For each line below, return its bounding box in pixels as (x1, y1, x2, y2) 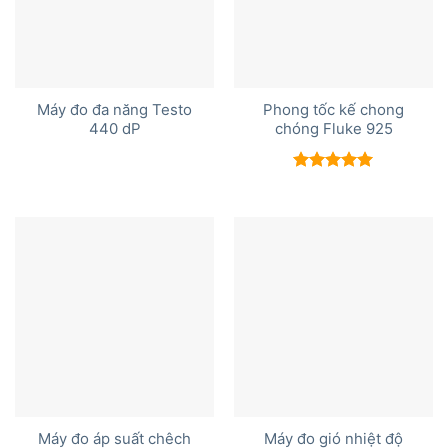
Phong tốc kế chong (263, 101, 404, 120)
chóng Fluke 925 (274, 120, 393, 139)
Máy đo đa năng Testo (37, 101, 192, 120)
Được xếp (293, 174, 361, 191)
